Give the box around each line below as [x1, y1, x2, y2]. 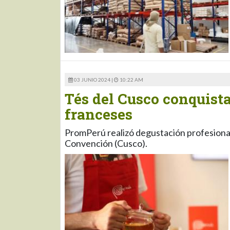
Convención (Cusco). [65, 138, 147, 149]
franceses [65, 105, 132, 124]
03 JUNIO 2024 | [73, 76, 114, 83]
